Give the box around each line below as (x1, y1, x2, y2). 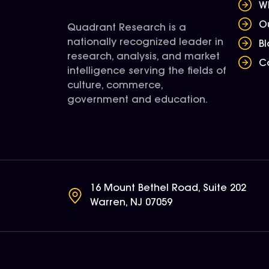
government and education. (67, 95, 208, 105)
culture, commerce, (67, 81, 163, 91)
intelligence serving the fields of (67, 67, 226, 76)
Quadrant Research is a (67, 23, 186, 33)
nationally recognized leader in (67, 38, 223, 47)
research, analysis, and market (67, 52, 220, 62)
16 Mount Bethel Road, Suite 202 (89, 184, 246, 193)
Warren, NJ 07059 (89, 198, 172, 208)
